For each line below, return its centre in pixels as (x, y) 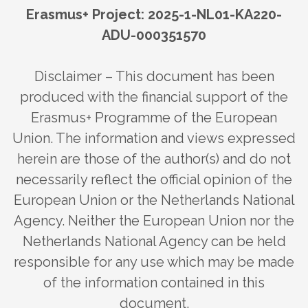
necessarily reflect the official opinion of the (154, 179)
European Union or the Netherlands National (154, 200)
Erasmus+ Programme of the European (154, 117)
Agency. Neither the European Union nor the (154, 220)
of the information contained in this (154, 282)
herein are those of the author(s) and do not (154, 158)
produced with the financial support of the (154, 97)
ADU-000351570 (154, 35)
